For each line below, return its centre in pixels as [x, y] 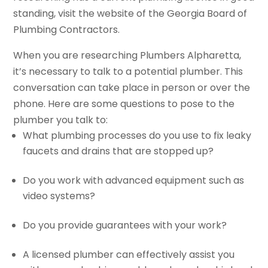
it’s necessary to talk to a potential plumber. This [128, 72]
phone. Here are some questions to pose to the [124, 104]
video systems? [59, 196]
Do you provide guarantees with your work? [125, 226]
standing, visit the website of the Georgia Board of [130, 14]
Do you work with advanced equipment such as [134, 181]
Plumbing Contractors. [67, 30]
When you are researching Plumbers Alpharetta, [127, 56]
